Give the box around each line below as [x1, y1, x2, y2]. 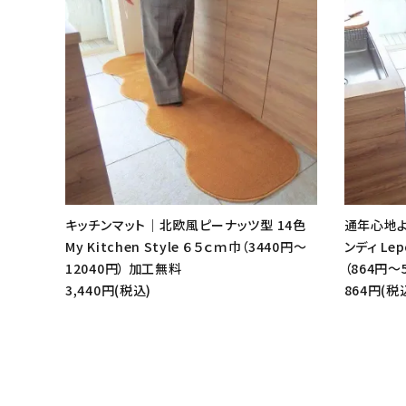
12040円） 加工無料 [65, 258, 182, 277]
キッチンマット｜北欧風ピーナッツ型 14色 [65, 215, 306, 234]
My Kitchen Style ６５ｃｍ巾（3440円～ [65, 237, 307, 256]
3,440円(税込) [65, 280, 151, 299]
